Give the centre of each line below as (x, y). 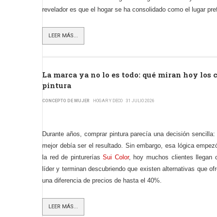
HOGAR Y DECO (108, 101)
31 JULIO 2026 (140, 101)
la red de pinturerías (73, 157)
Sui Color (116, 157)
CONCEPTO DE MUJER (66, 101)
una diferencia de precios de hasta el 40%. (102, 180)
